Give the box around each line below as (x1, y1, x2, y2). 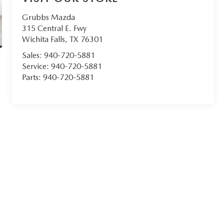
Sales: (22, 50, 44, 60)
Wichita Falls (22, 34, 65, 44)
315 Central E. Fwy (22, 23, 87, 33)
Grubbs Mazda (22, 12, 75, 22)
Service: (22, 61, 51, 71)
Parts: (22, 72, 43, 82)
